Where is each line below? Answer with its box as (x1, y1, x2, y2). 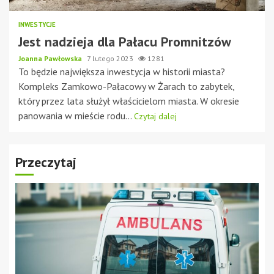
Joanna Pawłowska (18, 54, 84, 63)
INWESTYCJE (18, 20, 56, 29)
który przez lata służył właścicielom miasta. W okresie (18, 95, 239, 107)
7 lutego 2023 (87, 54, 135, 63)
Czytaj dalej (134, 111, 177, 122)
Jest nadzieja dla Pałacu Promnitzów (18, 33, 231, 50)
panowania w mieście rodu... (18, 109, 134, 122)
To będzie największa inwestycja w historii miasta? (18, 65, 225, 78)
